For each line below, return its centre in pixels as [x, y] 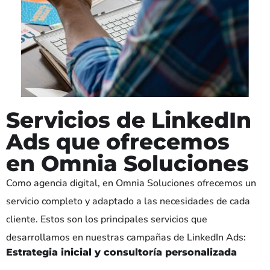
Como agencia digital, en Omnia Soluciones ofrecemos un [131, 183]
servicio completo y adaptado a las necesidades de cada [128, 201]
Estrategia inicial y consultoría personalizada [121, 252]
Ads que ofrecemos [118, 141]
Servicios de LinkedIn [129, 120]
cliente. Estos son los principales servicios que [107, 219]
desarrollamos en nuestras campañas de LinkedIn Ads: [126, 237]
